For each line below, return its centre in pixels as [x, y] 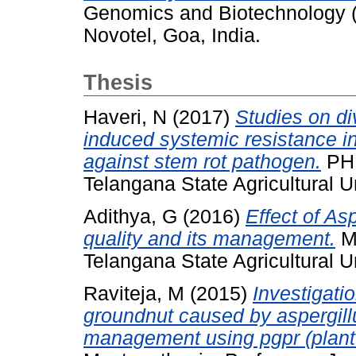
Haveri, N [125, 118]
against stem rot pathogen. [202, 162]
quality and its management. [209, 238]
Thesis [118, 83]
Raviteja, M [134, 293]
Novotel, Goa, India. [172, 36]
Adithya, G [130, 216]
